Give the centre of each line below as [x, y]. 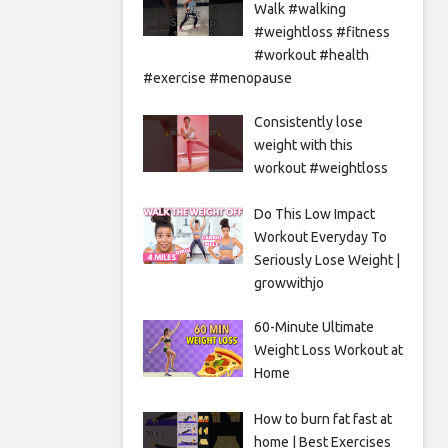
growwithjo [288, 283]
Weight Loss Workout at [328, 350]
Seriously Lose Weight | [326, 260]
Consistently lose [308, 122]
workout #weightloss [320, 168]
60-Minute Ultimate [313, 327]
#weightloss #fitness [321, 32]
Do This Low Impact [314, 214]
